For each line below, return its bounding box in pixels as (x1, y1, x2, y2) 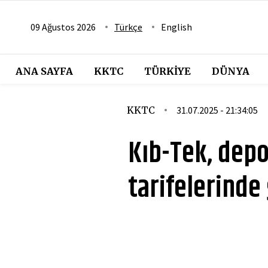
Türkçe (114, 21, 142, 33)
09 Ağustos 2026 (31, 21, 96, 33)
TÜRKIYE (144, 65, 191, 77)
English (161, 21, 192, 33)
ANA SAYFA (15, 65, 73, 77)
